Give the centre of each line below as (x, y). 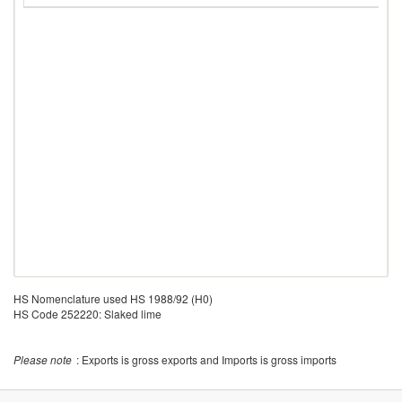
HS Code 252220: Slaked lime (87, 314)
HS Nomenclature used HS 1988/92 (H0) (113, 298)
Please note (43, 359)
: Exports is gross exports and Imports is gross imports (206, 359)
